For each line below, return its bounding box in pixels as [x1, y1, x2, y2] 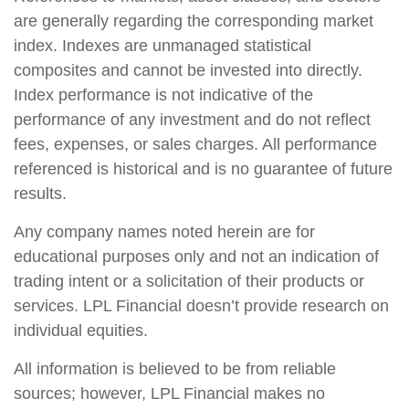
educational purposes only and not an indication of [14, 247, 379, 267]
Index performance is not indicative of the [14, 86, 313, 105]
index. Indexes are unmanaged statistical [14, 37, 311, 56]
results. [14, 184, 67, 204]
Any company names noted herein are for [14, 223, 315, 242]
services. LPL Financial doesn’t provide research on [14, 297, 389, 316]
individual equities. [14, 321, 148, 341]
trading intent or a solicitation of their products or [14, 272, 364, 291]
